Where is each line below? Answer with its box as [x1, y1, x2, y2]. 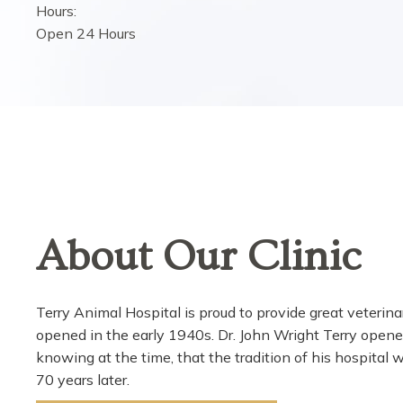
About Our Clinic [36, 232, 361, 282]
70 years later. [36, 370, 130, 389]
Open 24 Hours [36, 23, 136, 42]
